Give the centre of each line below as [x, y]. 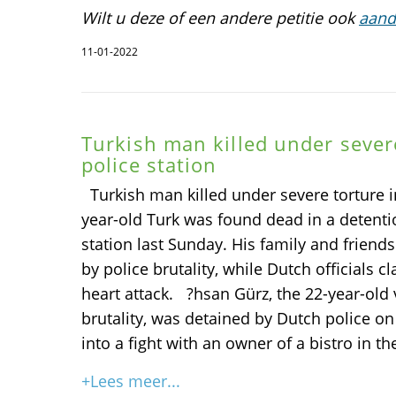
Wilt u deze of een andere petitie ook [220, 18]
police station [149, 164]
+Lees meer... [131, 381]
